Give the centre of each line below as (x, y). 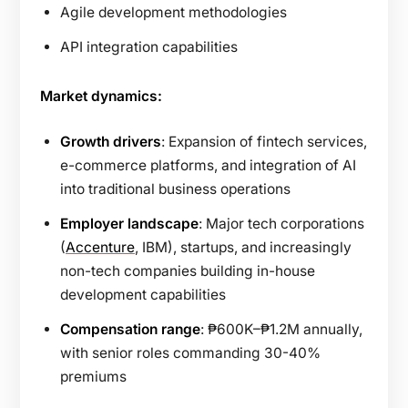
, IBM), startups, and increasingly (243, 247)
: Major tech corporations (281, 223)
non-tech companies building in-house (188, 270)
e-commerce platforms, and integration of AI (208, 165)
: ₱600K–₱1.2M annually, (281, 329)
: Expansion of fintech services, (264, 141)
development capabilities (143, 294)
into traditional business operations (175, 189)
